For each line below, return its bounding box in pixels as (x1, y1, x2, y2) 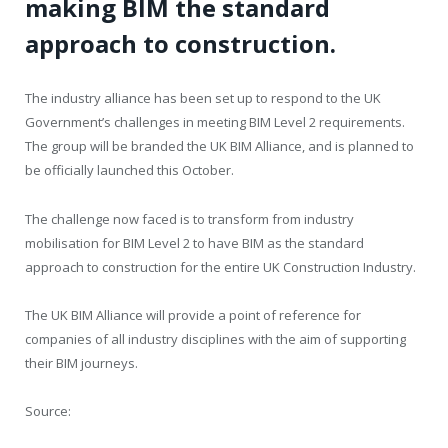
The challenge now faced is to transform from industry (25, 209, 354, 228)
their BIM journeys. (25, 353, 138, 372)
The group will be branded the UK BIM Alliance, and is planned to (25, 137, 414, 156)
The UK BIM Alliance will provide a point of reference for (25, 305, 361, 324)
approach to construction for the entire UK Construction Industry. (25, 257, 416, 276)
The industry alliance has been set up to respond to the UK (25, 89, 381, 108)
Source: (25, 401, 71, 420)
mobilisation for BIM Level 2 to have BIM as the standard (25, 233, 364, 252)
